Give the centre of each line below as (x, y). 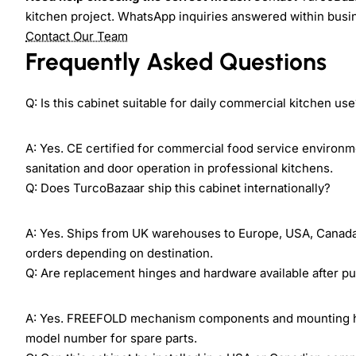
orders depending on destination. (119, 253)
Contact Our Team (77, 36)
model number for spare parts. (111, 338)
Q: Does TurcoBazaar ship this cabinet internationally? (178, 188)
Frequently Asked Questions (176, 61)
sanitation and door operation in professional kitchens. (179, 168)
